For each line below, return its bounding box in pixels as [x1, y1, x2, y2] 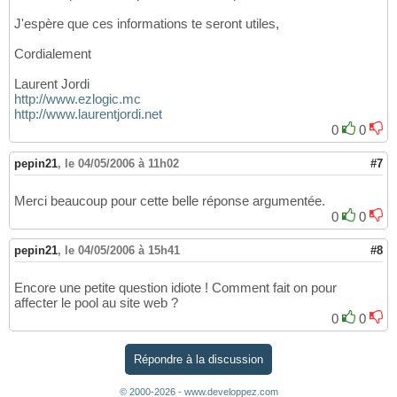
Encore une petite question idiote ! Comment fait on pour [14, 280, 337, 296]
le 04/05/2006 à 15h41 [65, 244, 180, 258]
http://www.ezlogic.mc [14, 91, 141, 107]
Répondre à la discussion [134, 352, 263, 366]
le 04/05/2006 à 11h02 [65, 157, 179, 171]
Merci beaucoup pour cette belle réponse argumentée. [14, 193, 325, 209]
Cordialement [14, 46, 91, 62]
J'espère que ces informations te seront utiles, [14, 16, 279, 32]
